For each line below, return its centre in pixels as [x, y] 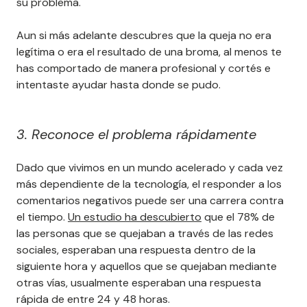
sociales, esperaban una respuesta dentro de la [136, 250]
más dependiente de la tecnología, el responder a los [149, 184]
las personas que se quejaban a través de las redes [145, 234]
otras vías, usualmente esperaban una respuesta [139, 283]
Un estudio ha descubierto [135, 217]
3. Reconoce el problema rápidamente [136, 135]
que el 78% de [238, 217]
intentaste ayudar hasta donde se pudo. [119, 85]
